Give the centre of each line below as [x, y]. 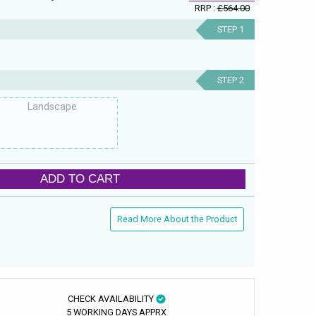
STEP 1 [230, 29]
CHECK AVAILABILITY [111, 298]
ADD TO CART [80, 179]
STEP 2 [230, 80]
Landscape [54, 107]
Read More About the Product [177, 219]
